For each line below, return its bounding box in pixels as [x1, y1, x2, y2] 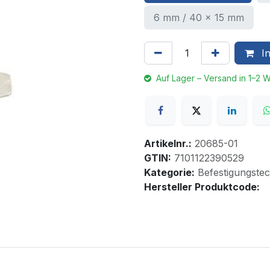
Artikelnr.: [144, 137, 192, 150]
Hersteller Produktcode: [144, 181, 260, 193]
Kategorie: [144, 166, 195, 179]
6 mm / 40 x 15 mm [154, 11, 244, 24]
